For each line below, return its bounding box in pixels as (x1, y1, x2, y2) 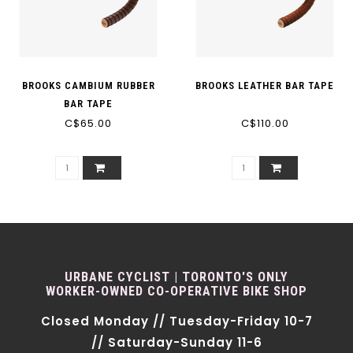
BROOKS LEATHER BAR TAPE (195, 80, 334, 91)
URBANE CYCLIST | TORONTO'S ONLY (65, 269, 288, 284)
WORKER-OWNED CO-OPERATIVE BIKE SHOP (46, 284, 307, 299)
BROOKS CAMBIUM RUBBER (21, 80, 155, 91)
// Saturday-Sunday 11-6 (91, 334, 262, 351)
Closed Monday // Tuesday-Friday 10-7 (40, 313, 313, 329)
